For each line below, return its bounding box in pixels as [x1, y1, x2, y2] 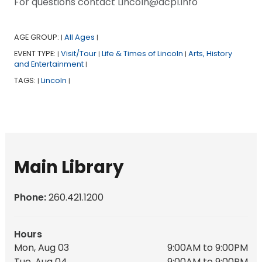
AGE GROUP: [13, 32, 61, 42]
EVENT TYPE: [13, 48, 57, 58]
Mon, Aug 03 [14, 240, 69, 254]
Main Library [13, 154, 124, 179]
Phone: [13, 190, 49, 204]
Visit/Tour [60, 48, 96, 58]
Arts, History [188, 48, 232, 58]
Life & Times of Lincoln [101, 48, 183, 58]
